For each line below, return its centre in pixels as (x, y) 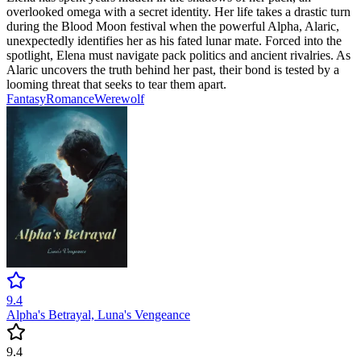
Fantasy (26, 99)
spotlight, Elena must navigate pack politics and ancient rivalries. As (178, 56)
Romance (70, 99)
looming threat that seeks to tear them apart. (116, 85)
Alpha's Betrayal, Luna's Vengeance (98, 315)
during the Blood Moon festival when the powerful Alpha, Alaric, (173, 27)
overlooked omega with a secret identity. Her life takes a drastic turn (178, 12)
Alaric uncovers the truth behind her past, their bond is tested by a (173, 70)
